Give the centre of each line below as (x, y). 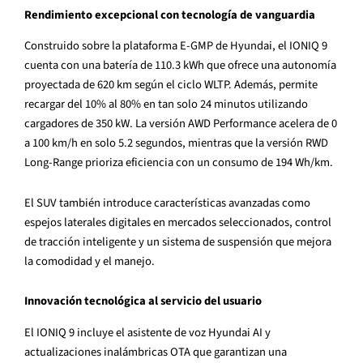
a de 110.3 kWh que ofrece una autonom (230, 66)
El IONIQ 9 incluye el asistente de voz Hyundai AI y (147, 332)
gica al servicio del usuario (193, 301)
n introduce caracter (144, 203)
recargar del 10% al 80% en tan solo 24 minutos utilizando (166, 105)
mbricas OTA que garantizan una (207, 352)
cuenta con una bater (77, 66)
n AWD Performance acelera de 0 (258, 124)
